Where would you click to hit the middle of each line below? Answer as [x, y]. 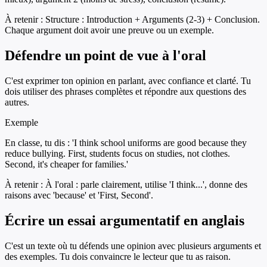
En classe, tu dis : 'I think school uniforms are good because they [126, 142]
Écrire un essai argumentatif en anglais [125, 220]
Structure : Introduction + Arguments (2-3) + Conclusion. [153, 19]
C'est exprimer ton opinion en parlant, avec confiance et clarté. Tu [128, 80]
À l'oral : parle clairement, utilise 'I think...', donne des [146, 184]
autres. [17, 102]
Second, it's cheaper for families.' [66, 164]
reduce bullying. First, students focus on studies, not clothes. [117, 153]
